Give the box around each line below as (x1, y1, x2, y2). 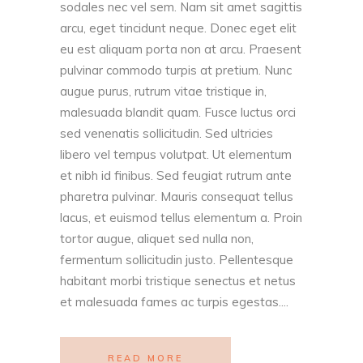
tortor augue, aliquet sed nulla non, (60, 231, 254, 247)
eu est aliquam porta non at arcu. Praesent (60, 41, 301, 58)
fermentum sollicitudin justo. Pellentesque (60, 252, 293, 268)
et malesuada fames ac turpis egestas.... (60, 294, 288, 310)
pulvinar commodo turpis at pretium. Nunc (60, 62, 292, 79)
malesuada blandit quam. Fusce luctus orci (60, 105, 296, 121)
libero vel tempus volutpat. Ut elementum (60, 147, 292, 163)
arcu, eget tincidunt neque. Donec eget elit (60, 20, 297, 36)
